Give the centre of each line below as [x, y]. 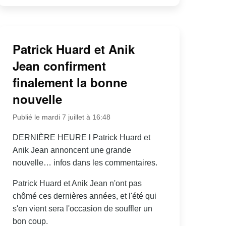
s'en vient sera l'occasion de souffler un [82, 208]
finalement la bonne [70, 82]
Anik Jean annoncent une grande [72, 150]
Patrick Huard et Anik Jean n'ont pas [77, 183]
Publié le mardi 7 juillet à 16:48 [61, 117]
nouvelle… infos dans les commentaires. [85, 162]
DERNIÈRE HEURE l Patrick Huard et [81, 137]
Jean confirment [59, 65]
